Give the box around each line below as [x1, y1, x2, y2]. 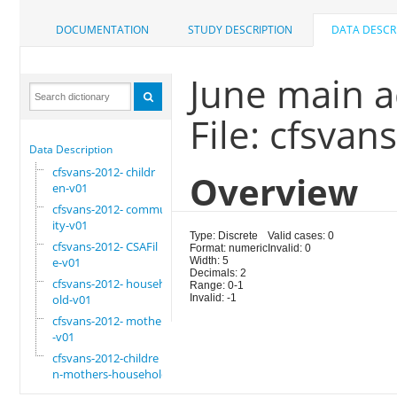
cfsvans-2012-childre [52, 350, 160, 367]
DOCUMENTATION [56, 22, 150, 38]
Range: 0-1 [190, 279, 245, 292]
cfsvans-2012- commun [52, 201, 175, 218]
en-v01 [52, 180, 89, 197]
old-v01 [52, 292, 92, 308]
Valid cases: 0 [268, 230, 335, 243]
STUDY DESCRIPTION [188, 22, 293, 38]
